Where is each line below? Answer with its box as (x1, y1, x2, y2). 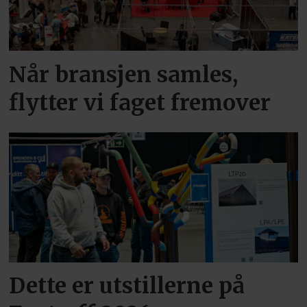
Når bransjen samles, (9, 60, 238, 88)
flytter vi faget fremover (9, 88, 271, 116)
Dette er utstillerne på (9, 272, 245, 300)
